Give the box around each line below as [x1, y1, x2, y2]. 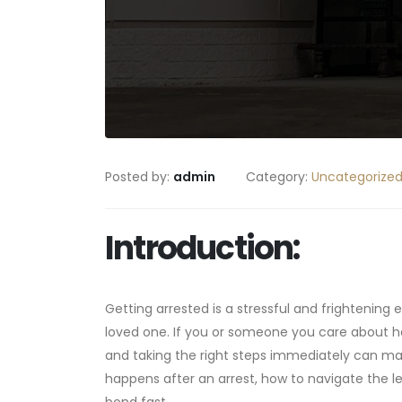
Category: [246, 167, 311, 186]
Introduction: [105, 224, 300, 271]
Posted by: [105, 167, 173, 186]
